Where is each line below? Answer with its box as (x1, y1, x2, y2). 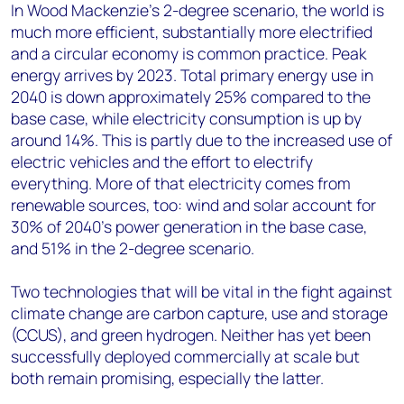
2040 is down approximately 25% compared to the (11, 86, 371, 107)
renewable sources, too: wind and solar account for (11, 194, 376, 216)
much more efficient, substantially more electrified (11, 21, 372, 42)
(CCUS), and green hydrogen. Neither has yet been (11, 324, 371, 345)
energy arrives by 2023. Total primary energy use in (11, 64, 373, 86)
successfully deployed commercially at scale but (11, 345, 360, 367)
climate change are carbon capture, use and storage (11, 302, 388, 324)
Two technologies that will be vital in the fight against (11, 280, 392, 302)
